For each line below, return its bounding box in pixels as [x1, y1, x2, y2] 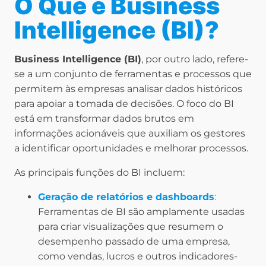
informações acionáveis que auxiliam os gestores [14, 128, 245, 140]
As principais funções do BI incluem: [14, 167, 185, 179]
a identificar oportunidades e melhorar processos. [14, 142, 248, 154]
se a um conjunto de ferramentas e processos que [14, 68, 252, 80]
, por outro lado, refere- [141, 53, 248, 65]
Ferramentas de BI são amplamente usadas [38, 206, 245, 218]
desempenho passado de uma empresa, [38, 236, 230, 248]
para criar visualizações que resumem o [38, 221, 223, 233]
